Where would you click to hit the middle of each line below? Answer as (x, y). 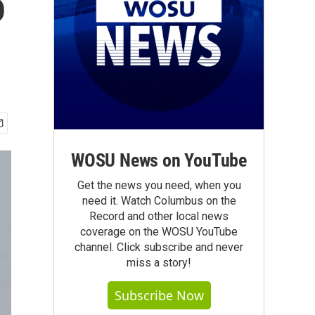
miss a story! (159, 263)
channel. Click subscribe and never (159, 247)
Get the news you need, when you (159, 185)
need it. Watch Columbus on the (159, 201)
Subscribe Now (159, 295)
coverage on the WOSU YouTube (159, 232)
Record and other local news (159, 216)
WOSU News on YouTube (159, 160)
